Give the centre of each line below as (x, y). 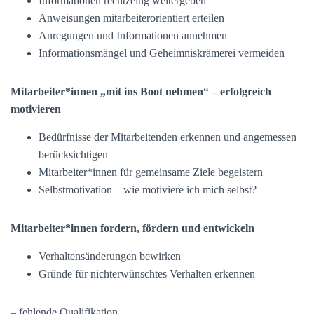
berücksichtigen (73, 155)
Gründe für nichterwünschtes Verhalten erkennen (147, 274)
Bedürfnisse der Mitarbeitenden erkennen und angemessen (168, 137)
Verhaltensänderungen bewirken (110, 256)
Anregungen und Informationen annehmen (133, 35)
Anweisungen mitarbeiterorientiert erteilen (131, 18)
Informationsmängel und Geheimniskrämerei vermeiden (162, 53)
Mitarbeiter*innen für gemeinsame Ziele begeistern (151, 172)
